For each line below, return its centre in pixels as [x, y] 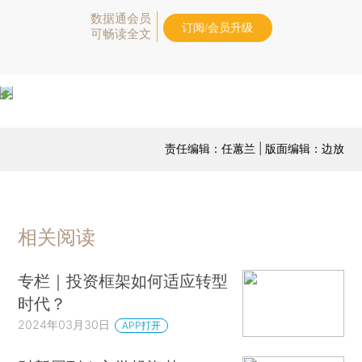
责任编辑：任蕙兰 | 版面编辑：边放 [254, 148]
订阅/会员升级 [217, 27]
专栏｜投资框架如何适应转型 [123, 280]
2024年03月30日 [64, 324]
